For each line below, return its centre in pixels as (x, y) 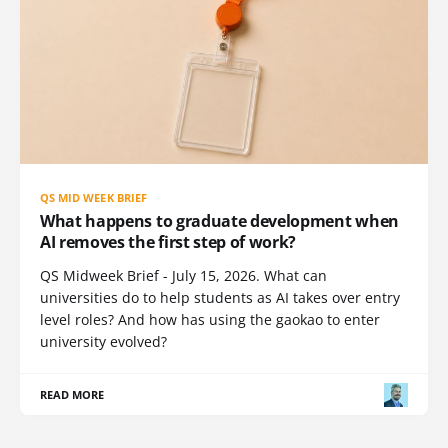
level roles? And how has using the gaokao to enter (210, 320)
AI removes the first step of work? (168, 242)
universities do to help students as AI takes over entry (220, 298)
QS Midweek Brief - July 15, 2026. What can (183, 276)
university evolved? (103, 342)
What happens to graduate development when (219, 221)
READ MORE (72, 395)
